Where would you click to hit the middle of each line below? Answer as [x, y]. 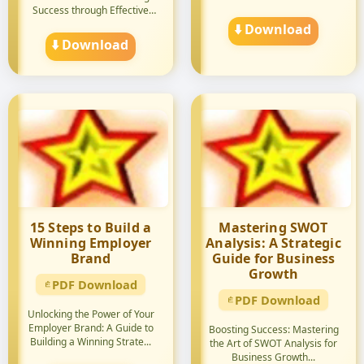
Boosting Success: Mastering [273, 329]
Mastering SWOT [273, 227]
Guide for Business [273, 258]
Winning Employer [91, 243]
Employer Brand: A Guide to [91, 328]
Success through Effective [91, 10]
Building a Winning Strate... [91, 342]
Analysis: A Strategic [273, 243]
